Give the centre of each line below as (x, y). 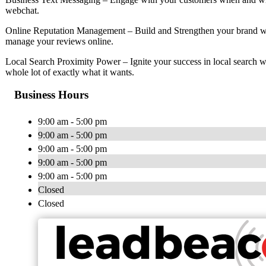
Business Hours (51, 95)
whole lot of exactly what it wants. (70, 72)
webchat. (22, 10)
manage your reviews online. (59, 41)
